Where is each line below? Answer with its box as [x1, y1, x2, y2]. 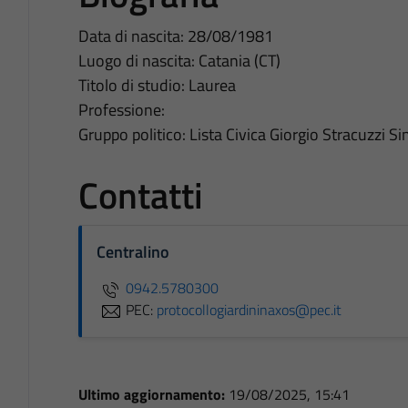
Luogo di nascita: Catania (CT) [77, 47, 280, 73]
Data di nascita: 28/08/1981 [77, 23, 273, 48]
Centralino [96, 239, 170, 264]
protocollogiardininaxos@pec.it [156, 298, 342, 321]
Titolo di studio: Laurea [77, 72, 236, 97]
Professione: [77, 97, 165, 122]
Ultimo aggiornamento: [77, 382, 229, 405]
